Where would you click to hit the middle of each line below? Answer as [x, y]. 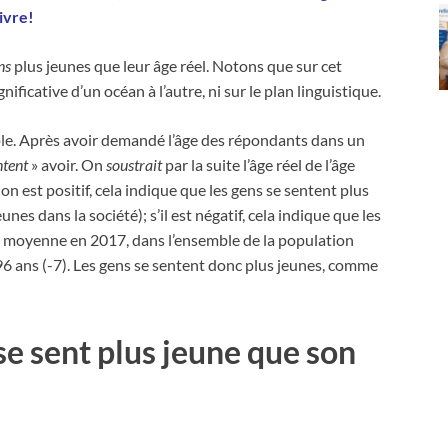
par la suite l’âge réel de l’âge [258, 165]
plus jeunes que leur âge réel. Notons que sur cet [176, 66]
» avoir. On [67, 165]
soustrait [134, 165]
